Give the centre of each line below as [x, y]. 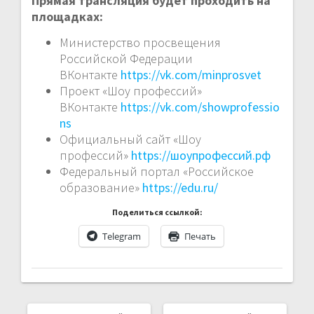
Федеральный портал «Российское [157, 171]
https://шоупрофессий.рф [201, 155]
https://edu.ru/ [180, 187]
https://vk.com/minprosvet [191, 74]
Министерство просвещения [140, 42]
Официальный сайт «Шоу [130, 139]
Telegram [122, 236]
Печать [200, 236]
